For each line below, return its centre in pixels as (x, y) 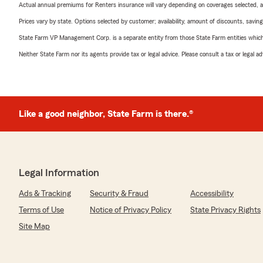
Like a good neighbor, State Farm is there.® (106, 114)
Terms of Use (41, 210)
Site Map (34, 227)
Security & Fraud (119, 194)
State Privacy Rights (225, 210)
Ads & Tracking (45, 194)
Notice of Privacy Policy (131, 210)
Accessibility (212, 194)
